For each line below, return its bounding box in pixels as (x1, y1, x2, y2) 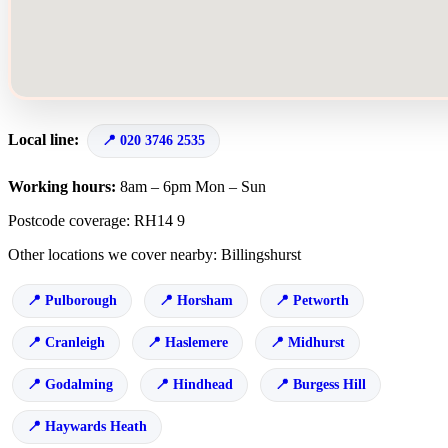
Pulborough (45, 293, 117, 308)
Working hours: (8, 178, 116, 195)
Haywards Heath (45, 419, 147, 434)
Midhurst (288, 335, 345, 350)
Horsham (177, 293, 233, 308)
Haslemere (165, 335, 228, 350)
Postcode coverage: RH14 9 (8, 212, 185, 229)
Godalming (45, 377, 113, 392)
